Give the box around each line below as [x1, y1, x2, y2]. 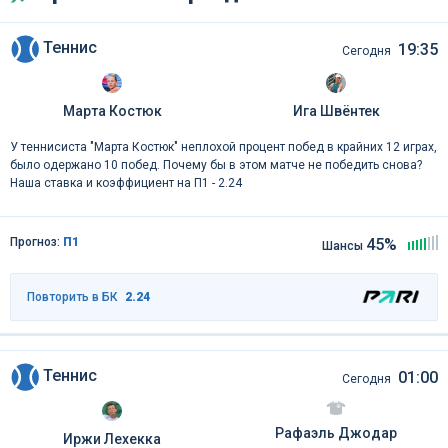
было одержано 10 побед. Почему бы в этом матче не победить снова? [10, 157, 422, 172]
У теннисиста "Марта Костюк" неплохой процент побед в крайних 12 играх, [10, 139, 437, 154]
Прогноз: [10, 234, 63, 249]
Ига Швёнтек [292, 102, 380, 119]
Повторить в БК [27, 289, 117, 304]
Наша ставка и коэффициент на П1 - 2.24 [10, 175, 242, 190]
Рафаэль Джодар [275, 425, 397, 442]
